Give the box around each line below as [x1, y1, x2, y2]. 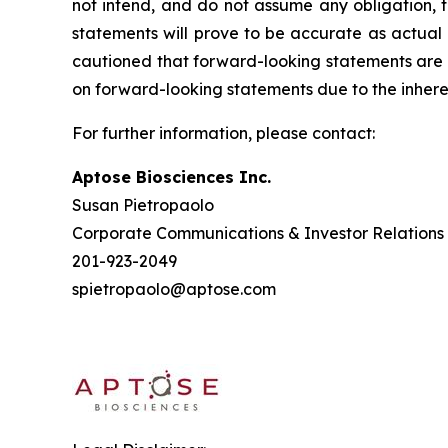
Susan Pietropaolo [72, 194, 218, 215]
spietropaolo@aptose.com [72, 278, 276, 299]
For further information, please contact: [72, 122, 375, 143]
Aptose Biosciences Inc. [72, 166, 271, 187]
